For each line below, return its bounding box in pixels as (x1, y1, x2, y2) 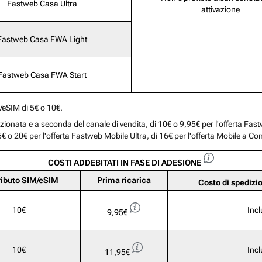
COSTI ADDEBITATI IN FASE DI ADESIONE (48, 158, 201, 168)
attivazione (201, 5, 240, 15)
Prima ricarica (96, 175, 151, 185)
